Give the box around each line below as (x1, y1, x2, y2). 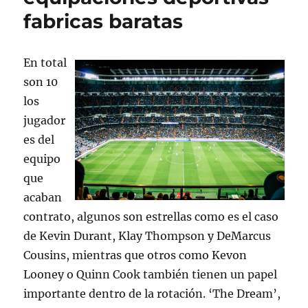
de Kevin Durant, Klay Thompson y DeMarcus (23, 229, 272, 243)
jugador (23, 113, 66, 128)
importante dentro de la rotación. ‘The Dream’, (23, 287, 281, 301)
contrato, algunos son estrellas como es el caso (23, 210, 279, 224)
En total (23, 56, 67, 70)
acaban (23, 190, 63, 205)
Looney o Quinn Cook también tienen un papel (23, 267, 278, 282)
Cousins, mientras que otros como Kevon (23, 248, 247, 263)
